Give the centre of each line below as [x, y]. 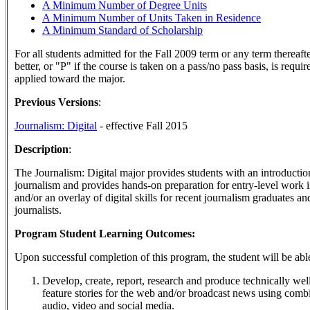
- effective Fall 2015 [142, 126]
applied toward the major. [70, 79]
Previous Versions [56, 102]
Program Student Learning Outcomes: [105, 234]
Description [42, 149]
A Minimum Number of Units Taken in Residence [152, 18]
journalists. [38, 210]
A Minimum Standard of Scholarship [122, 30]
